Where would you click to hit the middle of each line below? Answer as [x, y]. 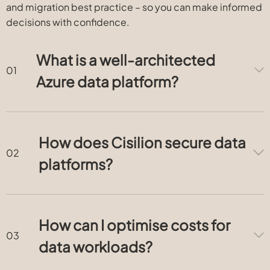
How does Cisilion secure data [142, 142]
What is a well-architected [126, 60]
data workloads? [96, 246]
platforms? [76, 164]
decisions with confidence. [68, 22]
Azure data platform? [107, 81]
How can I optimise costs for [134, 225]
